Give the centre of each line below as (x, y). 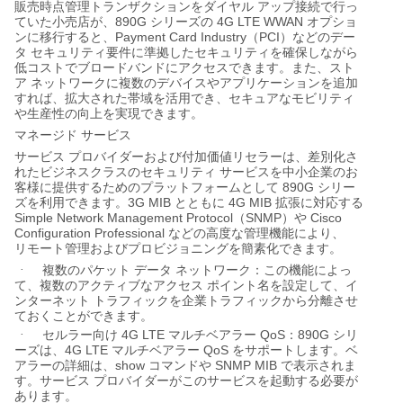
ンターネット (52, 300)
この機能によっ (308, 270)
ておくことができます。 (84, 316)
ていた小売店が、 (65, 22)
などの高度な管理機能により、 (256, 233)
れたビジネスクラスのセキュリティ (115, 172)
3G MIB (151, 202)
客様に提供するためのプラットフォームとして (147, 187)
